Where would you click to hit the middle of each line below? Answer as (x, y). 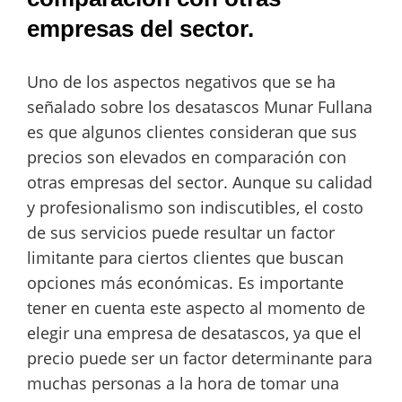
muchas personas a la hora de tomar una (183, 384)
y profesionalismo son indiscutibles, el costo (195, 208)
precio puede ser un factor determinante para (200, 358)
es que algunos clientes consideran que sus (192, 132)
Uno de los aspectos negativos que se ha (181, 82)
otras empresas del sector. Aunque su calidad (200, 183)
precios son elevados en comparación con (187, 157)
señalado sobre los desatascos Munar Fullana (200, 107)
